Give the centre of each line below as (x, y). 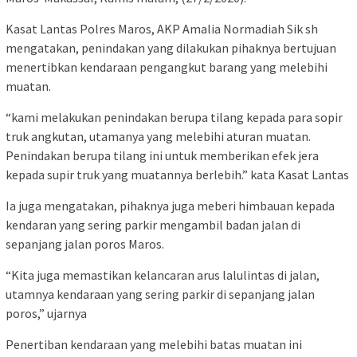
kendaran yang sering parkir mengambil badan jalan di (153, 225)
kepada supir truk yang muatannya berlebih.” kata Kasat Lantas (177, 175)
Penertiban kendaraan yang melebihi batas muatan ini (154, 345)
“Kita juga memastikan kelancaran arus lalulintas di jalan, (163, 275)
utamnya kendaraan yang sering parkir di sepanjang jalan (160, 294)
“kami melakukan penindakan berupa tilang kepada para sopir (174, 118)
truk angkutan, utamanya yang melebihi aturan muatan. (158, 137)
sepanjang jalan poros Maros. (85, 244)
